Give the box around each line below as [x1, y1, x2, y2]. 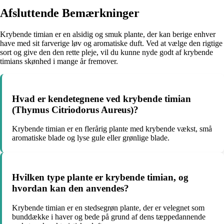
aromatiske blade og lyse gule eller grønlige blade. [12, 133, 169, 142]
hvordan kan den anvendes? [12, 183, 129, 194]
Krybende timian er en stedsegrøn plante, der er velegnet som [12, 203, 204, 212]
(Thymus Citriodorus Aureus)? [12, 104, 138, 115]
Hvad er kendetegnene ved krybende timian [12, 93, 191, 104]
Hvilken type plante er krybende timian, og [12, 172, 188, 183]
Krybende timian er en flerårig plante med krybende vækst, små [12, 124, 212, 133]
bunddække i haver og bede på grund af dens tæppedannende [12, 212, 205, 221]
